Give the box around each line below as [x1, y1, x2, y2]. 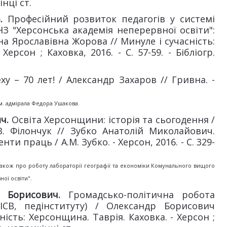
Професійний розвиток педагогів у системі [2, 13, 215, 25]
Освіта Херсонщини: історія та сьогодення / [11, 113, 215, 126]
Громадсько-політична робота [68, 188, 215, 201]
